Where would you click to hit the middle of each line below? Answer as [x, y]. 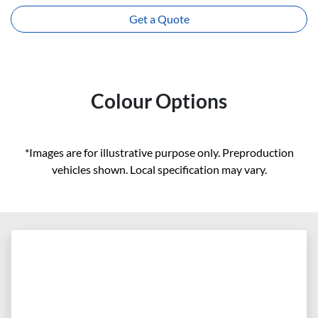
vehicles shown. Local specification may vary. [159, 170]
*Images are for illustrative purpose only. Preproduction [159, 153]
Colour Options [159, 101]
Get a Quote [159, 19]
